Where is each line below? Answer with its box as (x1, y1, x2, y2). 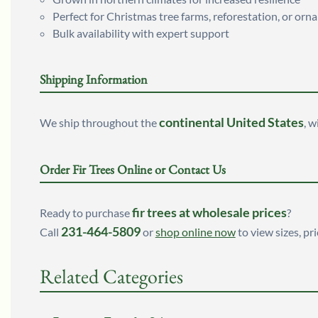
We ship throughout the (39, 116, 159, 130)
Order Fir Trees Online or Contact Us (39, 161, 226, 178)
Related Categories (39, 263, 183, 290)
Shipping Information (39, 71, 148, 88)
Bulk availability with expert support (52, 26, 229, 40)
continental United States (158, 114, 304, 131)
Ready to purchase (39, 206, 132, 220)
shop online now (155, 225, 236, 239)
